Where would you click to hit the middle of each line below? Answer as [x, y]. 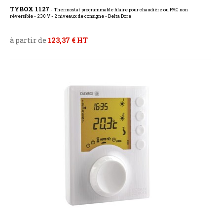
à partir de [29, 40]
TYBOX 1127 [30, 9]
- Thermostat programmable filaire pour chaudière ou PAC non [119, 10]
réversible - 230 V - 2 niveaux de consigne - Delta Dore [71, 16]
